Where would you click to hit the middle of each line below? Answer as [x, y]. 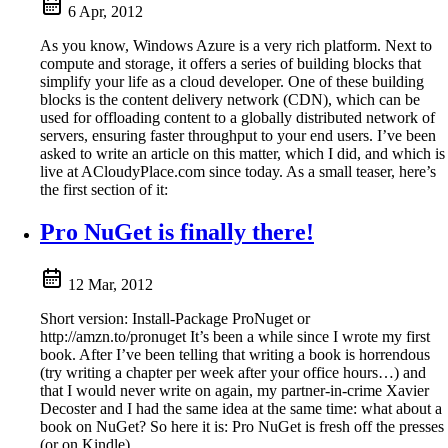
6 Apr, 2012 [105, 12]
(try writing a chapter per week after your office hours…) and [233, 372]
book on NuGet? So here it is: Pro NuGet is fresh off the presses [242, 426]
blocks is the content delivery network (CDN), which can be [230, 100]
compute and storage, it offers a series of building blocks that [230, 64]
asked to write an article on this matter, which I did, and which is [242, 154]
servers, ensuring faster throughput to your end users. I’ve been [238, 136]
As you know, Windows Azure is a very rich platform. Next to [236, 46]
